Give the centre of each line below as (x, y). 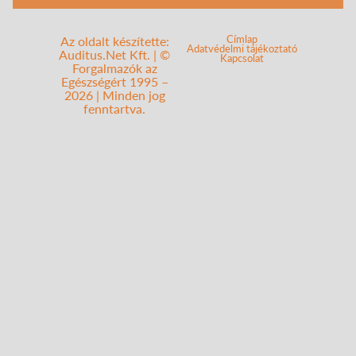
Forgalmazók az (114, 68)
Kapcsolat (242, 58)
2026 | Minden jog (114, 95)
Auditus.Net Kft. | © (114, 55)
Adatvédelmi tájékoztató (242, 49)
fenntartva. (114, 109)
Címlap (242, 39)
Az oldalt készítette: (114, 41)
